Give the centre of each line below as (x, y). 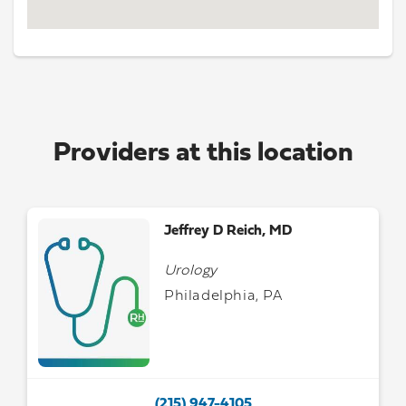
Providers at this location (203, 154)
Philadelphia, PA (223, 296)
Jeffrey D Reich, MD (228, 231)
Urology (191, 271)
